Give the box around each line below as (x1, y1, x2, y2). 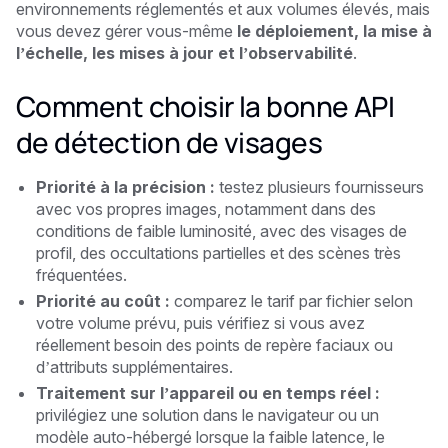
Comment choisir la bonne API (16, 86, 395, 125)
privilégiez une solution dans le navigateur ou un (36, 404, 379, 425)
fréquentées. (36, 264, 127, 285)
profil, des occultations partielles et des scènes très (36, 242, 401, 263)
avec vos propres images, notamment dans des (36, 198, 376, 219)
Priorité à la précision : (36, 176, 215, 197)
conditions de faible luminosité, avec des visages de (36, 220, 407, 241)
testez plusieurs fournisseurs (215, 176, 424, 197)
